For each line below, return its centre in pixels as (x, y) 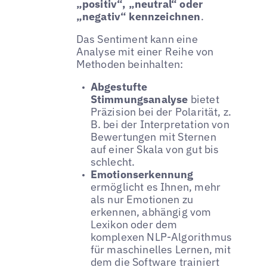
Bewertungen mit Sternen (153, 136)
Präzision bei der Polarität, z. (161, 111)
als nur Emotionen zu (142, 199)
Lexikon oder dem (134, 224)
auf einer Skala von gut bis (155, 149)
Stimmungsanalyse (139, 99)
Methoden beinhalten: (130, 64)
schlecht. (113, 162)
